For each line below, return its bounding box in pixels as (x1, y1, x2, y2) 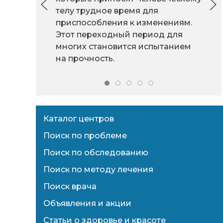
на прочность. (56, 54, 114, 64)
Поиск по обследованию (43, 148, 148, 158)
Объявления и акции (43, 199, 131, 209)
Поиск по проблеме (43, 131, 127, 141)
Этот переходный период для (56, 30, 183, 40)
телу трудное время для (56, 6, 158, 16)
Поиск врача (43, 182, 97, 192)
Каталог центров (43, 114, 114, 124)
